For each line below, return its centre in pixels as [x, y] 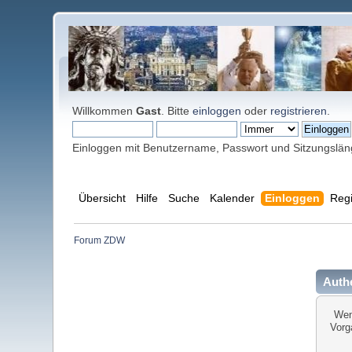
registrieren [299, 111]
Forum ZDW [99, 241]
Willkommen [104, 111]
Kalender [232, 198]
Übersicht [102, 198]
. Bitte [177, 111]
